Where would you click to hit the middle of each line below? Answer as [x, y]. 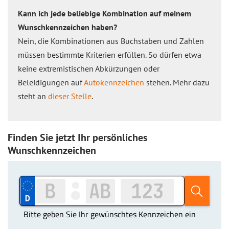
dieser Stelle [70, 96]
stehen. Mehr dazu [177, 82]
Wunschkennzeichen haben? [67, 27]
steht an [33, 96]
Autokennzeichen [114, 82]
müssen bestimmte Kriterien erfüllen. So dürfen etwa [110, 55]
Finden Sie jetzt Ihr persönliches [77, 138]
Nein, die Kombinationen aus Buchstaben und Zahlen [111, 41]
